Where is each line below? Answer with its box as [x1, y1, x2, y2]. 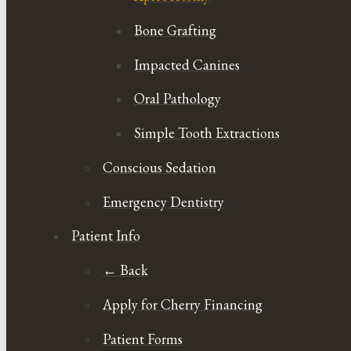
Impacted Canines [134, 55, 241, 74]
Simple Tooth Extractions [134, 124, 280, 143]
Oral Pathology [134, 89, 222, 108]
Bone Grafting [134, 20, 217, 39]
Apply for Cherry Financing [103, 295, 263, 314]
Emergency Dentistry [103, 192, 225, 211]
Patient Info [71, 226, 141, 245]
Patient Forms [103, 329, 183, 348]
